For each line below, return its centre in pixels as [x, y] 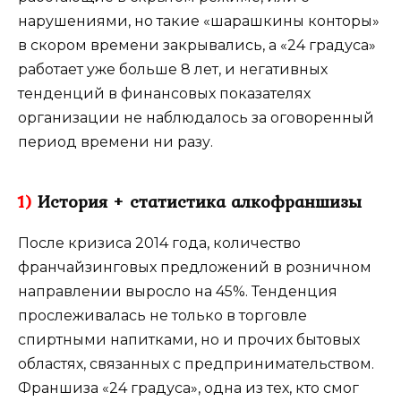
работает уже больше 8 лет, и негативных [173, 69]
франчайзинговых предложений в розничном [195, 267]
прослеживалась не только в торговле [162, 315]
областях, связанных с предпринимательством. [196, 363]
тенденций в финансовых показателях [164, 93]
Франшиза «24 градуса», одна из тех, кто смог [188, 388]
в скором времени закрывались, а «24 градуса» [197, 45]
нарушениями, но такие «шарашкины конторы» [199, 21]
